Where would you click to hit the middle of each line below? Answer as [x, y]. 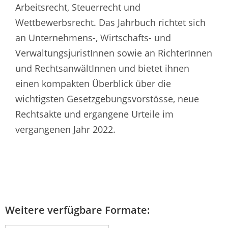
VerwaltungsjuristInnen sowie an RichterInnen [114, 53]
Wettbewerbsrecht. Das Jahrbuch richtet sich [110, 22]
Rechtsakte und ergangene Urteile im [94, 114]
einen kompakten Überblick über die [93, 83]
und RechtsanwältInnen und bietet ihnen [102, 68]
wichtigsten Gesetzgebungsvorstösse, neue [107, 98]
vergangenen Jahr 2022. [65, 129]
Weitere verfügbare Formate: [78, 210]
